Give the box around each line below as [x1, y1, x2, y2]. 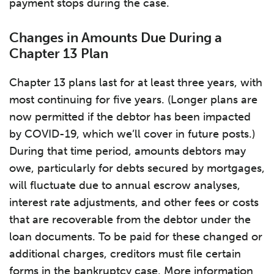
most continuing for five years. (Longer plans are [9, 93, 257, 106]
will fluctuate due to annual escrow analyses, [9, 179, 240, 192]
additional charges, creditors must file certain [9, 247, 241, 261]
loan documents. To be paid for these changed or [9, 230, 262, 243]
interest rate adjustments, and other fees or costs [9, 196, 259, 209]
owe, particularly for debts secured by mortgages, [9, 161, 265, 175]
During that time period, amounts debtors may [9, 144, 246, 158]
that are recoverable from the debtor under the [9, 213, 251, 226]
